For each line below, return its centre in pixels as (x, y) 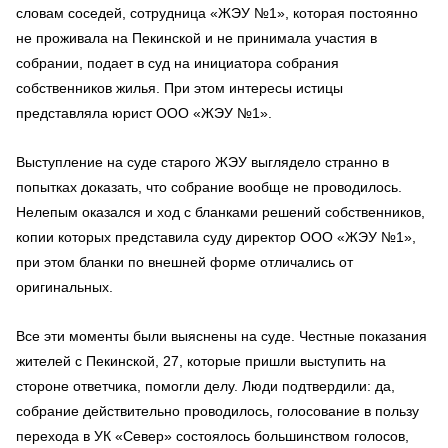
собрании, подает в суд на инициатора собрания (177, 63)
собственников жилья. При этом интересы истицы (179, 88)
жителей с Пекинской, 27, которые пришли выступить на (201, 361)
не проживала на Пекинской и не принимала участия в (196, 38)
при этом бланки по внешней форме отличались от (184, 262)
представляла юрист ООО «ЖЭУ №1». (144, 113)
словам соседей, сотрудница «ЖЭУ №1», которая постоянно (217, 13)
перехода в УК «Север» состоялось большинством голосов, (212, 436)
